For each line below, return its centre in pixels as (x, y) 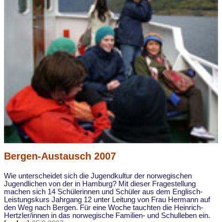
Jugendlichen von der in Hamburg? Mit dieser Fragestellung (100, 184)
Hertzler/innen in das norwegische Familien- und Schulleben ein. (107, 215)
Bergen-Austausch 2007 (60, 156)
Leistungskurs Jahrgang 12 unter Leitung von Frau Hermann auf (107, 199)
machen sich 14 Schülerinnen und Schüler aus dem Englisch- (103, 192)
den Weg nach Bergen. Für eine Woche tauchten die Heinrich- (104, 207)
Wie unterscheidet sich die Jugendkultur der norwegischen (98, 176)
